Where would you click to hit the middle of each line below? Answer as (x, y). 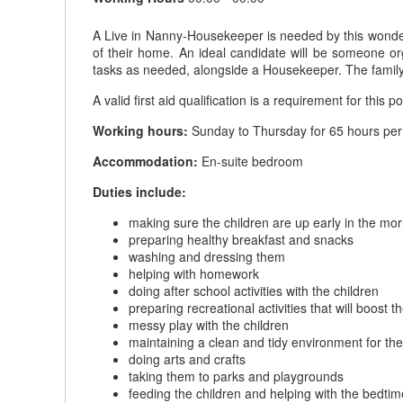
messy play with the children (209, 325)
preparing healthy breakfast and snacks (241, 239)
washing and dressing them (207, 256)
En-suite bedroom (251, 161)
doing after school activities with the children (254, 291)
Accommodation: (145, 161)
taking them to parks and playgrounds (236, 376)
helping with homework (194, 273)
